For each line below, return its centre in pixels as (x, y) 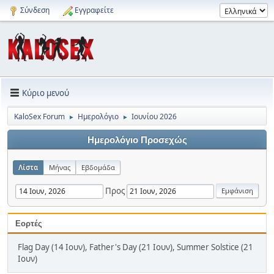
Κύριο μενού (46, 93)
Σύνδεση (35, 10)
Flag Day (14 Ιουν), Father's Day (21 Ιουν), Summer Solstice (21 (135, 247)
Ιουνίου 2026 (154, 117)
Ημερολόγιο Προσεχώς (137, 140)
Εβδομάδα (98, 167)
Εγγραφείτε (94, 10)
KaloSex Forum (39, 117)
